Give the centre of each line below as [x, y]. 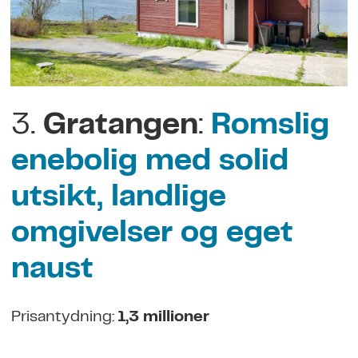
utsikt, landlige [118, 199]
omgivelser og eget [152, 235]
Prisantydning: [64, 318]
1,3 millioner [163, 318]
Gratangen [120, 127]
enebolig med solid [149, 163]
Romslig [270, 127]
